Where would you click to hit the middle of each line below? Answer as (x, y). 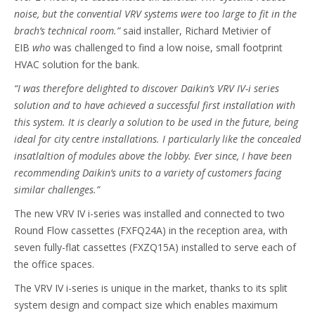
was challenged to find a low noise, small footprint (168, 47)
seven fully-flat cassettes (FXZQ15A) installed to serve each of (155, 247)
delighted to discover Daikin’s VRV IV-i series (183, 88)
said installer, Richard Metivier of (195, 31)
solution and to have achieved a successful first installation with (155, 105)
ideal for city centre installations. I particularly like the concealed (157, 139)
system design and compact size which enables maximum (146, 305)
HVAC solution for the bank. (78, 64)
